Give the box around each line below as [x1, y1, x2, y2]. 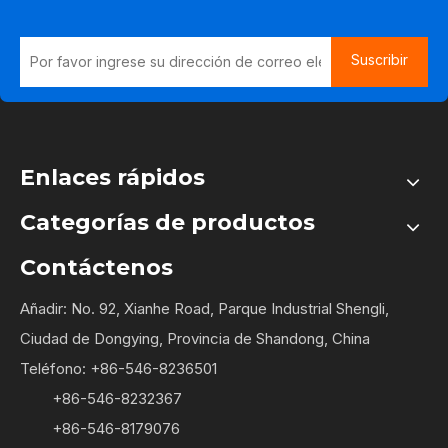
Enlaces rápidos [20, 164, 205, 192]
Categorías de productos [20, 209, 315, 237]
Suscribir [351, 51, 408, 69]
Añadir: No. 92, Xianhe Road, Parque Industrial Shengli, [20, 299, 389, 319]
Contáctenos [20, 254, 173, 282]
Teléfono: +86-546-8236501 [20, 359, 217, 379]
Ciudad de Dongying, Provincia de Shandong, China [20, 329, 370, 349]
